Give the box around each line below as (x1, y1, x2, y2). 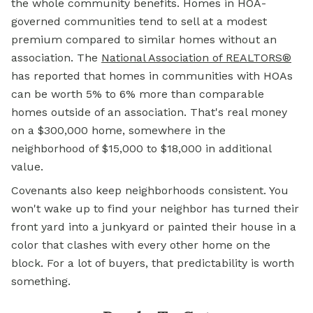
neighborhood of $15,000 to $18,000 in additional (11, 142, 271, 155)
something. (11, 275, 71, 288)
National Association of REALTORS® (101, 51, 291, 64)
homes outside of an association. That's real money (11, 105, 287, 119)
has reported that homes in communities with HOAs (11, 69, 293, 82)
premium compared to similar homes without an (11, 33, 277, 46)
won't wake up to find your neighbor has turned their (11, 202, 299, 215)
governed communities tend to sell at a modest (11, 15, 267, 28)
